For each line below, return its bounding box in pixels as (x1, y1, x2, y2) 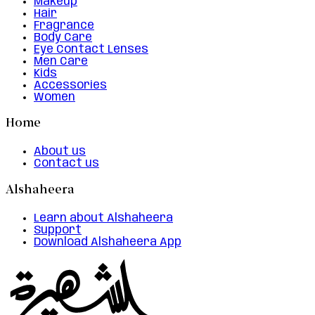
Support (34, 224, 82, 236)
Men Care (34, 55, 88, 67)
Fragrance (34, 19, 94, 32)
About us (34, 146, 86, 158)
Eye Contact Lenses (34, 43, 148, 56)
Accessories (34, 79, 107, 91)
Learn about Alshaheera (34, 212, 173, 224)
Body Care (34, 31, 92, 44)
